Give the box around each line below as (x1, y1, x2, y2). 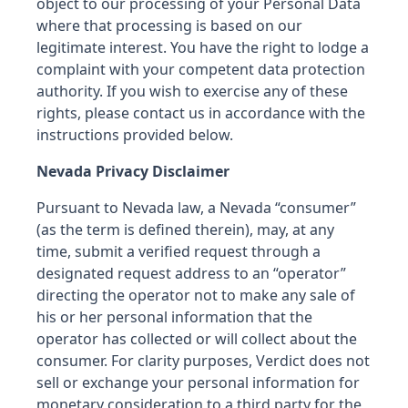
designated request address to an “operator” (36, 263, 346, 283)
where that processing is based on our (36, 15, 302, 36)
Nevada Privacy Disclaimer (36, 161, 229, 181)
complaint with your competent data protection (36, 59, 365, 79)
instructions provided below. (36, 125, 233, 145)
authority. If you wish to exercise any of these (36, 81, 348, 101)
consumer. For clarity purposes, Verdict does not (36, 351, 370, 371)
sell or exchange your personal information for (36, 372, 360, 393)
